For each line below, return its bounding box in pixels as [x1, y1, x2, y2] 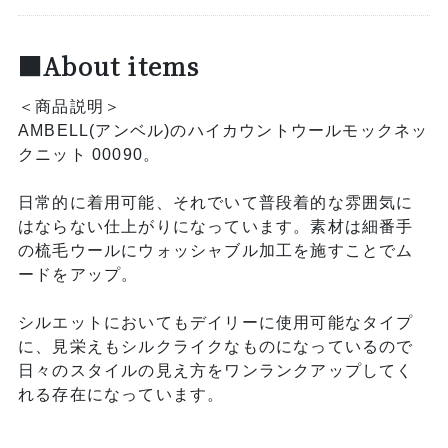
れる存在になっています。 [17, 386, 225, 404]
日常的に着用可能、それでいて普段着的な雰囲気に [17, 194, 414, 212]
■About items [17, 48, 200, 84]
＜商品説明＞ [17, 98, 122, 116]
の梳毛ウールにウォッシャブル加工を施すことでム [17, 242, 414, 260]
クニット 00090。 [17, 146, 161, 164]
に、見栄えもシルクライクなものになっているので [17, 338, 414, 356]
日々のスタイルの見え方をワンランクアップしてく [17, 362, 414, 380]
